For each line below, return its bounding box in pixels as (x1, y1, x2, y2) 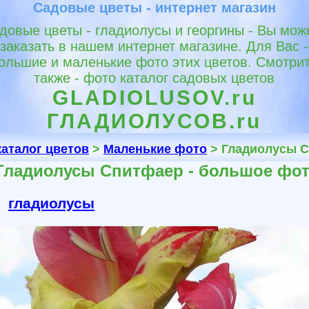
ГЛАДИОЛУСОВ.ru (47, 110, 261, 132)
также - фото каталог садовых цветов (34, 70, 275, 86)
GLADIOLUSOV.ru (52, 86, 257, 109)
